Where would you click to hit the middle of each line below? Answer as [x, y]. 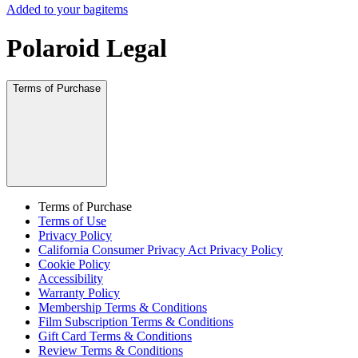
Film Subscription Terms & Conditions [136, 322]
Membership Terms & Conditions [123, 308]
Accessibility [71, 279]
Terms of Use [72, 221]
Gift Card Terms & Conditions [115, 336]
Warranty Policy [79, 293]
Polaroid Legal [87, 48]
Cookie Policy [74, 265]
